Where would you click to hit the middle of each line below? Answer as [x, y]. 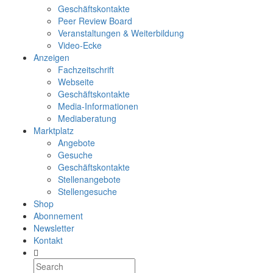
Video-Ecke [80, 45]
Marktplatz [54, 131]
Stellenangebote [89, 179]
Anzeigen [51, 58]
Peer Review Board [95, 21]
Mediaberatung [87, 119]
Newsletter [54, 228]
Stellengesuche [87, 192]
